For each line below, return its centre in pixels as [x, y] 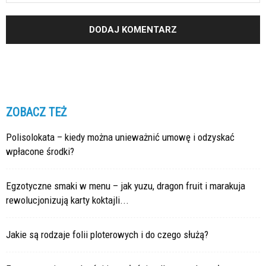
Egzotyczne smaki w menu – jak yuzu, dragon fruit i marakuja [126, 186]
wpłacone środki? [40, 152]
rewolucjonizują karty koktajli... [67, 200]
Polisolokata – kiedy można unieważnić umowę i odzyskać [120, 137]
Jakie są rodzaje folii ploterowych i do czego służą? [107, 235]
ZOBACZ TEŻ [36, 113]
